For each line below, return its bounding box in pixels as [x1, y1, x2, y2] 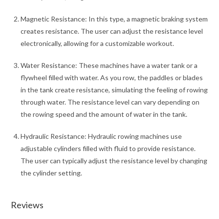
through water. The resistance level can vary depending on [21, 97, 200, 106]
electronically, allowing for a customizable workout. [21, 39, 175, 47]
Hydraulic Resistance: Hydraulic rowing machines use [21, 131, 182, 140]
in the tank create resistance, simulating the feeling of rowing [21, 85, 208, 94]
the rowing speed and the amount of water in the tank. [21, 109, 188, 118]
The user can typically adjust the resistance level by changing [21, 156, 208, 165]
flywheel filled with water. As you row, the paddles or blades [21, 73, 203, 82]
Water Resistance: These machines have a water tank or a [21, 61, 198, 69]
